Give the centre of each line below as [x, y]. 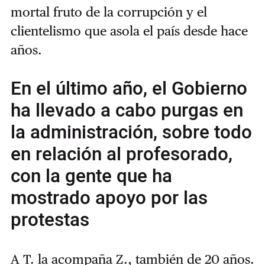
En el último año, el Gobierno [129, 88]
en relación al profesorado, [121, 154]
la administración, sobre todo [131, 132]
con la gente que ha [91, 176]
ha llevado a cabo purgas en [127, 110]
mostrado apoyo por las [109, 198]
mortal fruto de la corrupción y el [109, 12]
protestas [50, 220]
